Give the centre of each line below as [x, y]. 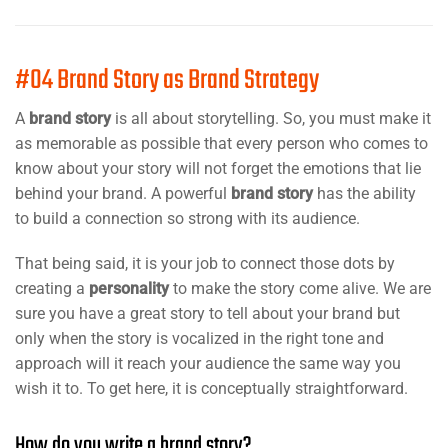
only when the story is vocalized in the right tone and [199, 338]
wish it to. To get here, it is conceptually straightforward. [211, 388]
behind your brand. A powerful [123, 193]
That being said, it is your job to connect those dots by [205, 263]
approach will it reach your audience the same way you [208, 363]
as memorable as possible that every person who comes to [221, 143]
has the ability [364, 193]
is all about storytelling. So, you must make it [271, 118]
